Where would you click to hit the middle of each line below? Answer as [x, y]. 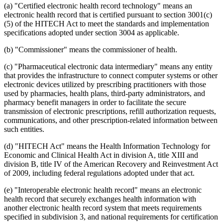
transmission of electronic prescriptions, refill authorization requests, [110, 111]
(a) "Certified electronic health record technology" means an [98, 6]
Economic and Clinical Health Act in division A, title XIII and [101, 155]
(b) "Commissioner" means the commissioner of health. [91, 50]
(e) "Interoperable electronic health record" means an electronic [103, 190]
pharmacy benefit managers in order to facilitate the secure [95, 103]
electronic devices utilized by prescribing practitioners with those [105, 85]
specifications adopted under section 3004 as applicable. [92, 33]
